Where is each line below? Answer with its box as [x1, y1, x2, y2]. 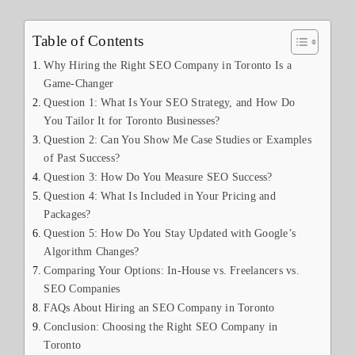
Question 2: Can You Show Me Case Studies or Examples [44, 132, 311, 146]
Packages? [44, 207, 91, 220]
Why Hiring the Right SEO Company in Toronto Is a [44, 58, 292, 71]
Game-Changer [44, 76, 114, 90]
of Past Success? [44, 151, 120, 164]
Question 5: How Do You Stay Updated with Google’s [44, 226, 296, 239]
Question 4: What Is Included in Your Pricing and [44, 189, 276, 202]
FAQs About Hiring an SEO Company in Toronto [44, 300, 275, 314]
